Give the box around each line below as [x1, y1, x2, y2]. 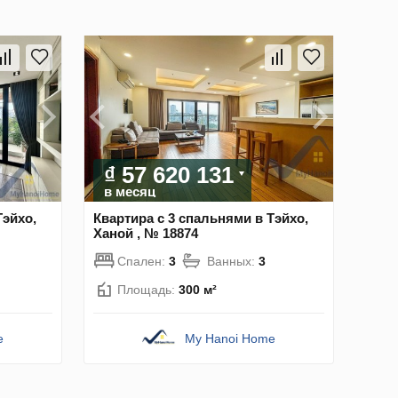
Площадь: [117, 282, 179, 297]
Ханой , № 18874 [93, 225, 198, 241]
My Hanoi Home [185, 330, 276, 346]
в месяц [104, 183, 155, 199]
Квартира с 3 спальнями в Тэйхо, [93, 210, 308, 226]
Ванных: [207, 253, 259, 268]
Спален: [117, 253, 169, 268]
